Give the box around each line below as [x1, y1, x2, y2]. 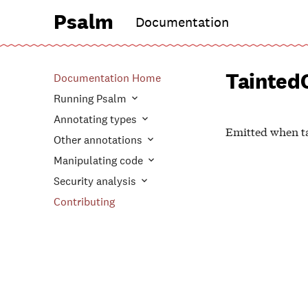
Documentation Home [54, 71, 161, 85]
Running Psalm [54, 91, 129, 106]
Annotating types [54, 112, 140, 126]
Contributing [54, 195, 115, 209]
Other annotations [54, 133, 145, 147]
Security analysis [54, 174, 139, 188]
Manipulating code [54, 153, 146, 168]
